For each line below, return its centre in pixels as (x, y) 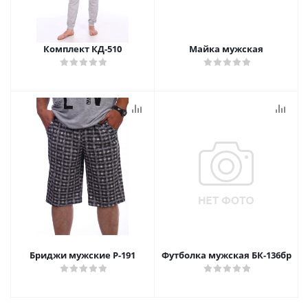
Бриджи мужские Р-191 (82, 255)
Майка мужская (226, 49)
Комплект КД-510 (82, 49)
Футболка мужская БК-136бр (226, 255)
